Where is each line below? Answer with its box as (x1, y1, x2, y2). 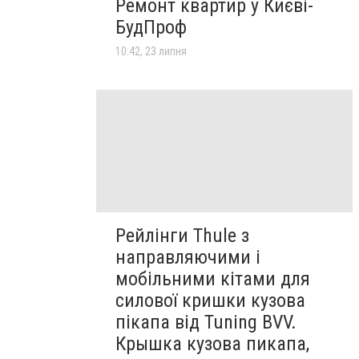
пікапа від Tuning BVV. (115, 310, 296, 333)
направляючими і (115, 245, 260, 268)
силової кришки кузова (115, 288, 305, 312)
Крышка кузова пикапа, (115, 332, 309, 355)
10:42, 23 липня (115, 45, 187, 58)
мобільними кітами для (115, 267, 310, 290)
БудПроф (115, 16, 187, 39)
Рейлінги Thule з (115, 224, 249, 247)
